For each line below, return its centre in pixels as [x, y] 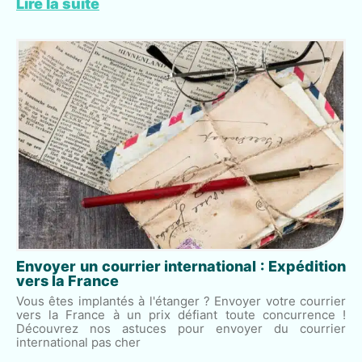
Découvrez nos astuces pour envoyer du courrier [181, 328]
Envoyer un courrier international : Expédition [181, 266]
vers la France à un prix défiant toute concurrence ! [181, 314]
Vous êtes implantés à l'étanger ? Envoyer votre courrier [181, 301]
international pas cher [78, 342]
